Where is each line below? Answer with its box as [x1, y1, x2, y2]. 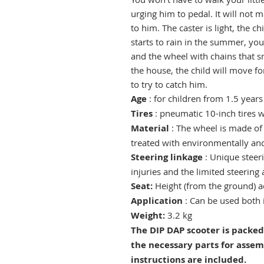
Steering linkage [131, 151, 203, 164]
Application [131, 194, 183, 207]
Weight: [131, 209, 165, 222]
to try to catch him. [131, 78, 207, 91]
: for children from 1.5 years [147, 93, 263, 105]
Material [131, 122, 169, 135]
